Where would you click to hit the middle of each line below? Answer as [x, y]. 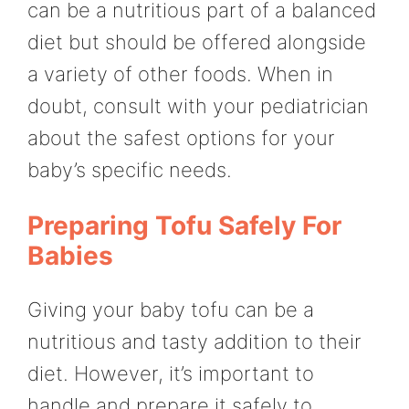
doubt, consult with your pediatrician [198, 106]
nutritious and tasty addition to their [194, 341]
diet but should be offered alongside [197, 42]
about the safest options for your [181, 138]
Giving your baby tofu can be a [171, 309]
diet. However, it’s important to [171, 373]
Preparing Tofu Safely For [184, 225]
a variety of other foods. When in [180, 74]
